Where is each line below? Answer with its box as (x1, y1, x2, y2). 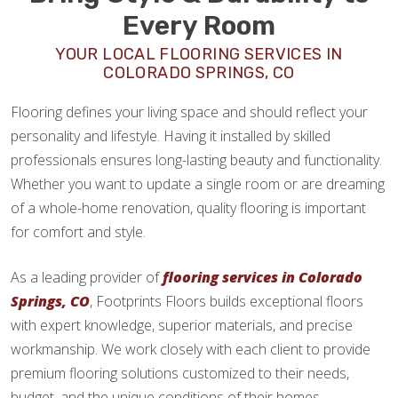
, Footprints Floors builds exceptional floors (90, 291, 363, 312)
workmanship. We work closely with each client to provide (11, 339, 370, 360)
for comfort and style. (11, 222, 146, 243)
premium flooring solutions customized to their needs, (11, 363, 349, 384)
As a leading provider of (11, 267, 163, 288)
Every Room (123, 10, 275, 43)
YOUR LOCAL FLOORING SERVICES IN (55, 44, 343, 65)
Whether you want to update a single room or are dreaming (11, 174, 385, 195)
